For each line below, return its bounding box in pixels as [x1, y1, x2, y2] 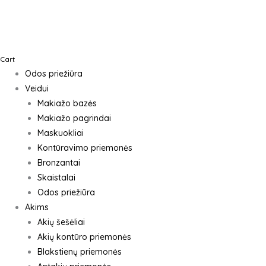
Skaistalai [37, 172, 75, 183]
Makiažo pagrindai [37, 113, 111, 123]
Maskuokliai [37, 128, 84, 138]
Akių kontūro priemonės [37, 232, 131, 242]
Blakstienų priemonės [37, 246, 122, 257]
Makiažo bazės [37, 98, 97, 109]
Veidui [25, 83, 49, 94]
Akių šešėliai [37, 217, 85, 227]
